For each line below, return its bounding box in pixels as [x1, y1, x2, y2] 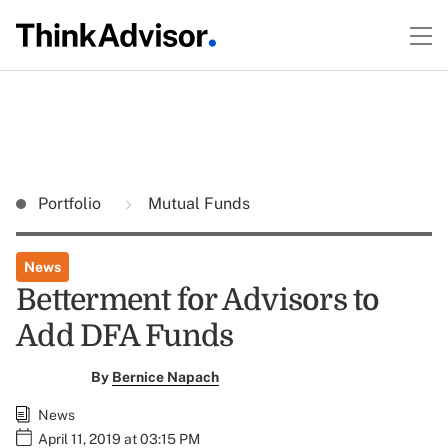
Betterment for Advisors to [16, 283, 380, 317]
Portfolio [38, 194, 105, 213]
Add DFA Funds [16, 319, 234, 353]
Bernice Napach [111, 369, 219, 385]
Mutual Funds [144, 194, 250, 213]
